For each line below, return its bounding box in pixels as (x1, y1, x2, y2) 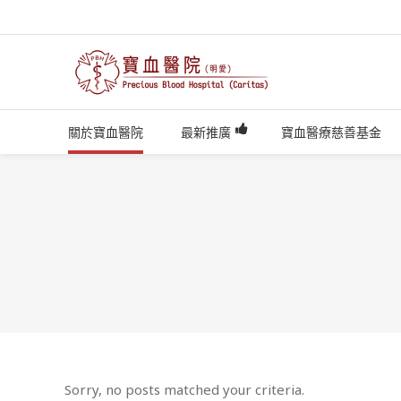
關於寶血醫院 (68, 123, 143, 141)
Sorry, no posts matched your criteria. (64, 380, 304, 398)
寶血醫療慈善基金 (281, 123, 381, 141)
